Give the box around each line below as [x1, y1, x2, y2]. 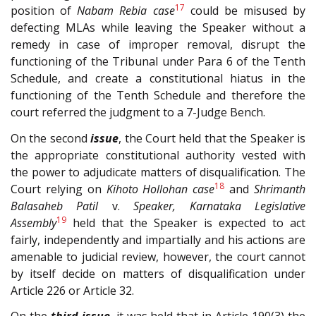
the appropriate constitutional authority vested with [11, 147, 305, 163]
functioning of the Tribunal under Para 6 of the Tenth [11, 54, 305, 70]
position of [11, 3, 78, 19]
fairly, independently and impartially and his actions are [11, 231, 305, 248]
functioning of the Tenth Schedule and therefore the [11, 87, 305, 104]
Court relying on [11, 181, 107, 197]
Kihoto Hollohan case [106, 181, 215, 197]
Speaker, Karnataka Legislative [133, 197, 306, 214]
